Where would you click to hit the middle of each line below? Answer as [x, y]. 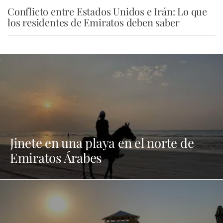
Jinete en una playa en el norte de [102, 142]
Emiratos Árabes [56, 157]
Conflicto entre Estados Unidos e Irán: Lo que [107, 11]
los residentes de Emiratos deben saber [94, 22]
